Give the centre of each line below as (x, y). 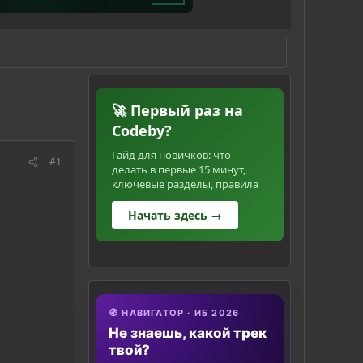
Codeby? (142, 131)
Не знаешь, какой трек (188, 333)
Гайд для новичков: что (171, 155)
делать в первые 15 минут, (179, 170)
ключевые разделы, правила (185, 184)
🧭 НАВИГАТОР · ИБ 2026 (174, 313)
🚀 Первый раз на (177, 111)
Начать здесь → (175, 216)
